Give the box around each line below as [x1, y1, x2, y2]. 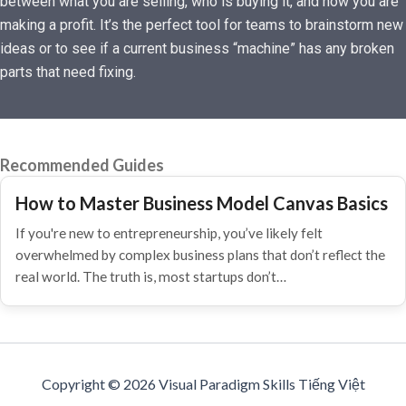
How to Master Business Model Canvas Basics [15, 192, 388, 214]
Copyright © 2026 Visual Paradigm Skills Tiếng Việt [41, 375, 365, 392]
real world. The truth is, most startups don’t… [15, 268, 286, 285]
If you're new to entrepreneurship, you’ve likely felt [15, 225, 323, 241]
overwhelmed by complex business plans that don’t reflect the [15, 246, 385, 263]
